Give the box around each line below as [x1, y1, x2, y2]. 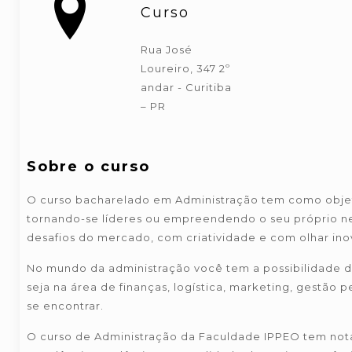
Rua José [140, 43, 192, 56]
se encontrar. [26, 299, 104, 312]
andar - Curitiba [140, 81, 232, 93]
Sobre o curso [26, 158, 150, 175]
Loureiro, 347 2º [140, 62, 230, 75]
